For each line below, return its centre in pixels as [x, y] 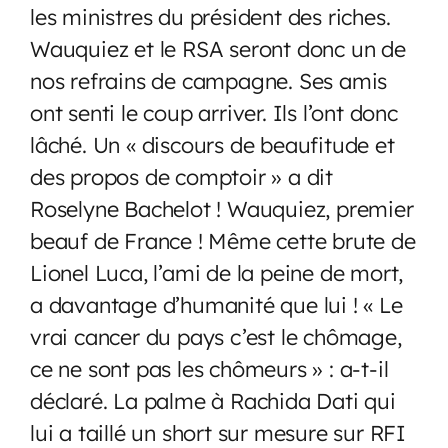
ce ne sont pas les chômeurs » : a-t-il [209, 368]
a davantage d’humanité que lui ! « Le [216, 304]
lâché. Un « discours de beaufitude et [212, 144]
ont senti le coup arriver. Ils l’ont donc [214, 112]
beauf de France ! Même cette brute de [223, 240]
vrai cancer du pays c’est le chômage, [216, 336]
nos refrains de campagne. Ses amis [209, 80]
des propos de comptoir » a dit [181, 176]
